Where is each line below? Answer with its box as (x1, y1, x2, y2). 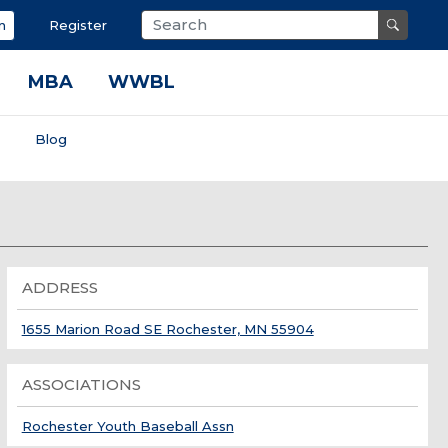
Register (48, 17, 107, 33)
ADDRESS (21, 278, 98, 297)
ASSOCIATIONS (21, 375, 141, 394)
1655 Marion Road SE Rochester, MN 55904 (21, 321, 314, 337)
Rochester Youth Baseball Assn (21, 418, 234, 434)
